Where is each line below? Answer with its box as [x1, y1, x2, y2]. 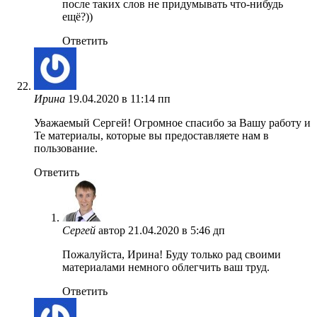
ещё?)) [62, 10, 93, 23]
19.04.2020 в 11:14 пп [68, 92, 171, 105]
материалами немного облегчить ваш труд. [62, 260, 270, 273]
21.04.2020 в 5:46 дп [128, 224, 225, 236]
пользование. [34, 142, 98, 154]
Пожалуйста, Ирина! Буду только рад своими [62, 248, 281, 260]
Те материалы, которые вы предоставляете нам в [34, 129, 269, 142]
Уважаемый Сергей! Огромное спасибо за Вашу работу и [34, 116, 311, 129]
